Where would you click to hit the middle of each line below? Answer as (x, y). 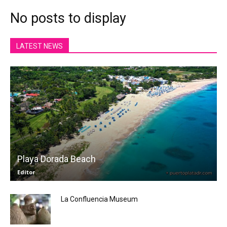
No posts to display (68, 18)
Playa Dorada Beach (56, 159)
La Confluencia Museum (99, 199)
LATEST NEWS (40, 46)
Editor (26, 172)
